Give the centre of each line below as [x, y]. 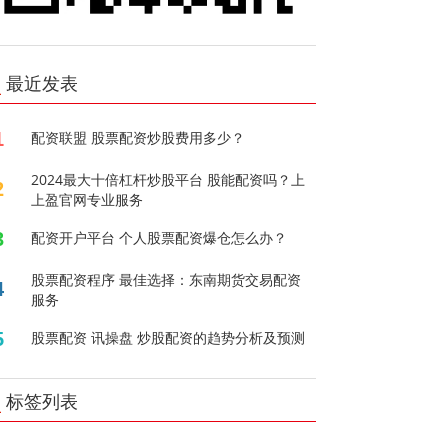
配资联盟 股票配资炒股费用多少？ [138, 137]
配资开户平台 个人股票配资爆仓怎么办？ [159, 237]
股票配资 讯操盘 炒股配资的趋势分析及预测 [168, 337]
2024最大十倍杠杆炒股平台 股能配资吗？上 [168, 179]
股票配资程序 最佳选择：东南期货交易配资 [166, 279]
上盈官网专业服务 [87, 199]
